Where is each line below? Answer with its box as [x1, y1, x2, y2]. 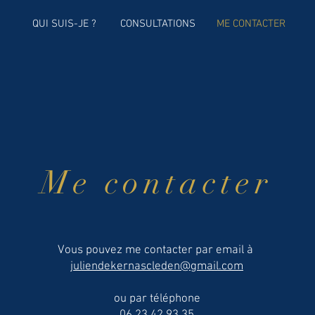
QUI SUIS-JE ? [32, 18, 96, 30]
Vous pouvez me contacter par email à [58, 243, 256, 257]
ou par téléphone [113, 291, 200, 306]
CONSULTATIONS [120, 18, 195, 30]
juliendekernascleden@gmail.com [70, 259, 243, 274]
